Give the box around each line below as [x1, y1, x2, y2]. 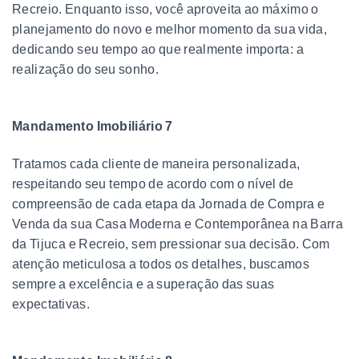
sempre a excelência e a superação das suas [12, 276, 275, 291]
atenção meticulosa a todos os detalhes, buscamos [12, 256, 309, 271]
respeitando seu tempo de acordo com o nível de [12, 176, 294, 191]
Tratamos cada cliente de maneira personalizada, [12, 156, 301, 171]
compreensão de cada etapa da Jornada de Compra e [12, 196, 325, 211]
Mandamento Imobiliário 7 [12, 119, 173, 133]
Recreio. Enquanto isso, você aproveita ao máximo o [12, 2, 319, 16]
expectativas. [12, 296, 93, 311]
